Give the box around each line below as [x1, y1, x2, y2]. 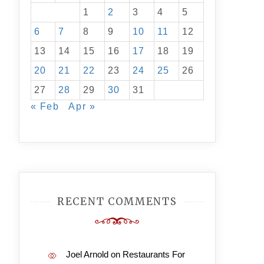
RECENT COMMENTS [57, 195, 177, 208]
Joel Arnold [65, 249, 108, 259]
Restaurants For [122, 249, 185, 259]
